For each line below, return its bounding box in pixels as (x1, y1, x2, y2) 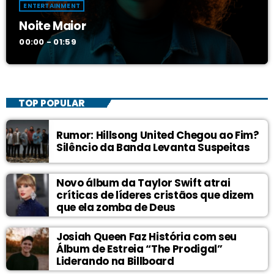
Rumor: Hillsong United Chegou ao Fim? (56, 128, 259, 143)
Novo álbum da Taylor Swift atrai (56, 176, 231, 191)
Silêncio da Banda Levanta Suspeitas (56, 140, 250, 155)
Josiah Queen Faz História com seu (56, 229, 237, 245)
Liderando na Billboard (56, 254, 174, 269)
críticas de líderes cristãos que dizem (56, 188, 254, 203)
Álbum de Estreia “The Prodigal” (56, 242, 223, 257)
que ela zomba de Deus (56, 200, 176, 215)
